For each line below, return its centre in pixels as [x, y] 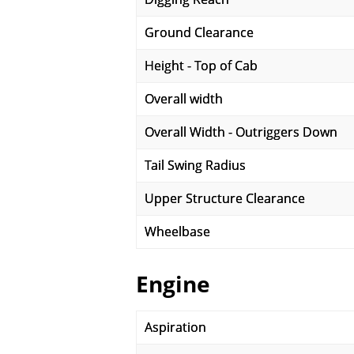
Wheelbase [177, 232]
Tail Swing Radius [195, 165]
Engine [173, 284]
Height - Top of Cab [201, 66]
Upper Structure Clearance [225, 198]
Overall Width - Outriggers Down [241, 132]
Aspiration [175, 327]
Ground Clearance [199, 32]
